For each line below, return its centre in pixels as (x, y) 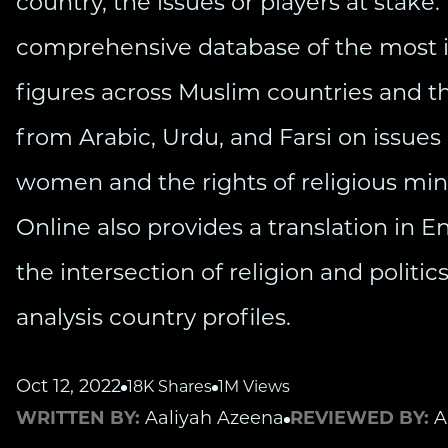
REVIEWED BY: (362, 419)
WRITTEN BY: (80, 419)
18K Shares (169, 388)
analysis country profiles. (153, 319)
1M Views (254, 388)
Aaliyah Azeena (214, 419)
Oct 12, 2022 (68, 387)
